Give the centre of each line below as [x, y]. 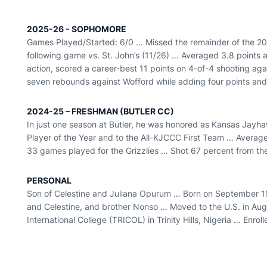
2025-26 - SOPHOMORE [77, 29]
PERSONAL [49, 180]
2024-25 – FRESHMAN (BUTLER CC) [101, 111]
